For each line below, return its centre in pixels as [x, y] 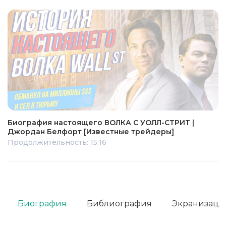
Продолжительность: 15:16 [57, 142]
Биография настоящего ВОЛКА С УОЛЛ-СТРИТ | [101, 123]
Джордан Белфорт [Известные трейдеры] [91, 132]
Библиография [119, 203]
